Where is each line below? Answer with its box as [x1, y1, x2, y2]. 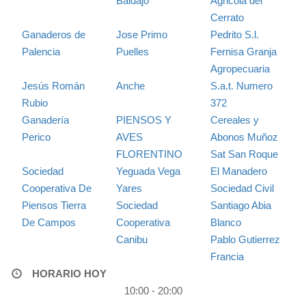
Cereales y [210, 114, 259, 126]
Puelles [115, 46, 149, 58]
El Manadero [210, 165, 267, 178]
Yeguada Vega [115, 165, 180, 178]
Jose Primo [115, 29, 167, 41]
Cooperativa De [22, 182, 92, 195]
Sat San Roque [210, 148, 278, 161]
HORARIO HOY [32, 268, 107, 280]
